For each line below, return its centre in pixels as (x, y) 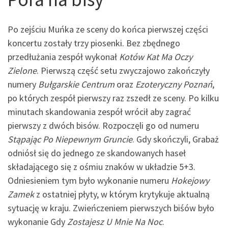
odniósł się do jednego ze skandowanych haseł (97, 153)
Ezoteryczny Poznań (173, 84)
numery (23, 84)
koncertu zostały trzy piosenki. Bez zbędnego (94, 43)
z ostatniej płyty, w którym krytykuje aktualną (122, 194)
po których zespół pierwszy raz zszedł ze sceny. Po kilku (113, 98)
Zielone (22, 71)
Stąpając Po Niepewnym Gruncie (70, 139)
